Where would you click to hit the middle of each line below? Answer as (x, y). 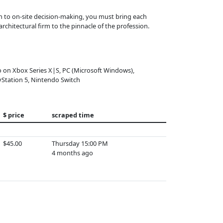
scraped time (73, 115)
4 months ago (72, 153)
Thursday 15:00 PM (80, 143)
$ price (14, 115)
